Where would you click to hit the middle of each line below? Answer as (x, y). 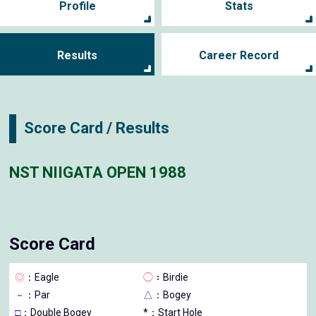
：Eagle (42, 277)
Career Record (239, 55)
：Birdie (171, 277)
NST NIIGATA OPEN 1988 (98, 173)
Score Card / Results (97, 128)
